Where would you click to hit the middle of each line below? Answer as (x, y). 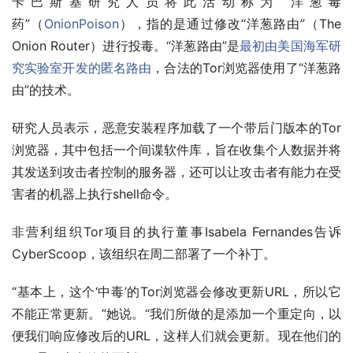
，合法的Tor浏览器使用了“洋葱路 (247, 69)
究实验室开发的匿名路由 (82, 69)
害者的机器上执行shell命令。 (95, 195)
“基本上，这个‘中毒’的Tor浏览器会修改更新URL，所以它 (176, 292)
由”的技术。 (46, 91)
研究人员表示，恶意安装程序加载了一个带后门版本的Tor (176, 128)
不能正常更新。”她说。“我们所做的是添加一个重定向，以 (176, 314)
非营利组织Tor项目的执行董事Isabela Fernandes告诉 (176, 232)
